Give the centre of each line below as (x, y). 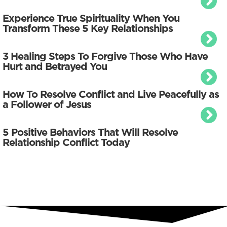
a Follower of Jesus (47, 105)
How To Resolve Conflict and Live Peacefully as (111, 94)
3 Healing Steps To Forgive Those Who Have (105, 56)
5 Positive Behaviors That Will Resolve (90, 133)
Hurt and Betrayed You (55, 67)
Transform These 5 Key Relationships (88, 29)
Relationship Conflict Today (66, 143)
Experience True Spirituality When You (91, 18)
